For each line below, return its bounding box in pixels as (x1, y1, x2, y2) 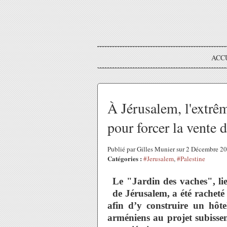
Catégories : (107, 154, 142, 163)
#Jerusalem (143, 154, 174, 163)
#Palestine (177, 154, 205, 163)
